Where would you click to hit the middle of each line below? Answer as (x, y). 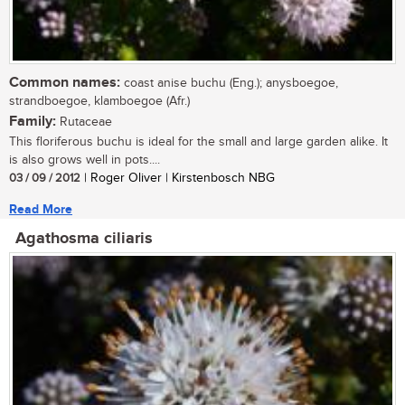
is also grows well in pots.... (85, 160)
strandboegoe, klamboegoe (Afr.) (99, 101)
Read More (41, 209)
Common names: (65, 82)
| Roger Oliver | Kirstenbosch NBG (178, 178)
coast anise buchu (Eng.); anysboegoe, (229, 83)
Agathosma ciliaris (84, 238)
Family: (33, 121)
